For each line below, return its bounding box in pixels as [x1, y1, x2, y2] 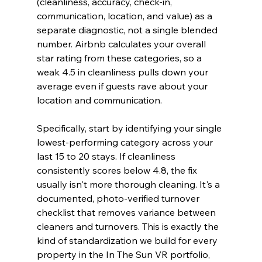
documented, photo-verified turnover [36, 192, 202, 205]
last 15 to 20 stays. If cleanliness [36, 150, 178, 163]
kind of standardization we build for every [36, 235, 220, 247]
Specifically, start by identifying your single [36, 122, 224, 135]
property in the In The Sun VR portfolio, [36, 249, 212, 261]
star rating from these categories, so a [36, 52, 204, 64]
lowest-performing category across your [36, 136, 215, 149]
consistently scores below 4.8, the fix [36, 164, 199, 177]
